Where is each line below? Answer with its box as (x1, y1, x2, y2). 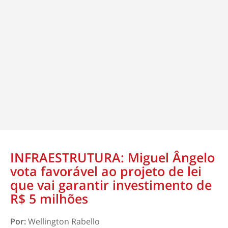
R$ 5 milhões (10, 190, 88, 207)
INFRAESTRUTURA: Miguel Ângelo (10, 149, 215, 166)
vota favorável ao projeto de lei (10, 162, 202, 180)
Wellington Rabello (28, 216, 100, 227)
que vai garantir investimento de (10, 176, 212, 193)
